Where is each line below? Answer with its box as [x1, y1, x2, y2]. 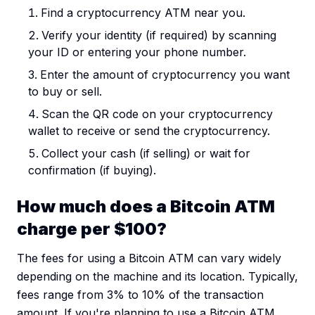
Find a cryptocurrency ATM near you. [41, 6, 245, 20]
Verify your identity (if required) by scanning [41, 28, 276, 43]
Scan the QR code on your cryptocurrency [41, 107, 273, 122]
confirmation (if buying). [28, 163, 156, 178]
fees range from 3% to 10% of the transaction [17, 288, 264, 302]
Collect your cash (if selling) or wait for [41, 146, 250, 161]
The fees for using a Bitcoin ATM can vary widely [17, 251, 281, 266]
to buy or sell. [28, 84, 102, 99]
